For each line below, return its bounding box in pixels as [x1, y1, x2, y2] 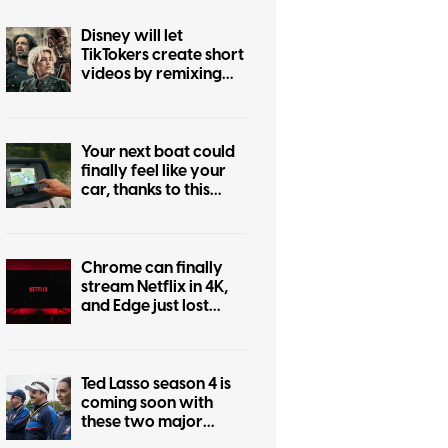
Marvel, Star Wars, [81, 82, 220, 105]
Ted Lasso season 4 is [81, 373, 231, 396]
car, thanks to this [81, 179, 210, 202]
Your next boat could [81, 141, 235, 164]
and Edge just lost [81, 295, 209, 318]
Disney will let [81, 25, 183, 48]
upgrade [81, 217, 146, 240]
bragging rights [81, 314, 197, 337]
